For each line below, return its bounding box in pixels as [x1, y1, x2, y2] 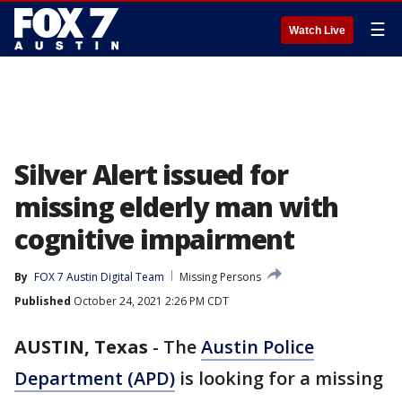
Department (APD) [14, 366, 175, 390]
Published [14, 293, 71, 309]
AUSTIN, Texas [14, 335, 148, 359]
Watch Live [289, 24, 345, 37]
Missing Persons [179, 269, 261, 284]
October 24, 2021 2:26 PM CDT [71, 293, 229, 309]
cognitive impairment [14, 221, 294, 258]
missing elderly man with [14, 188, 339, 225]
